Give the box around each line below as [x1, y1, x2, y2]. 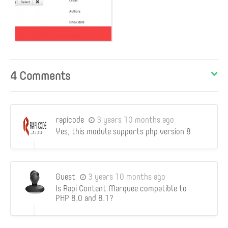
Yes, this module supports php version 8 [55, 127, 191, 137]
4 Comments [10, 69, 70, 83]
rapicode [55, 115, 84, 125]
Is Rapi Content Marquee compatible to [55, 184, 187, 194]
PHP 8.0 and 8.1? [55, 193, 113, 204]
